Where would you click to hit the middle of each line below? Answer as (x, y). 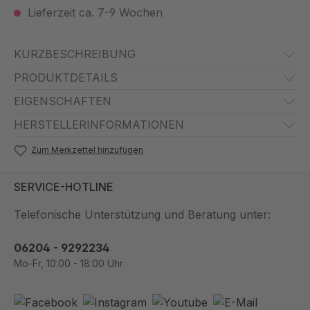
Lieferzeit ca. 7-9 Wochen (93, 13)
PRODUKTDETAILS (66, 78)
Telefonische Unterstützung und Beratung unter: (142, 215)
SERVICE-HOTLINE (64, 187)
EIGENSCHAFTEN (63, 101)
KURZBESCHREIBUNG (75, 54)
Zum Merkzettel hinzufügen (88, 150)
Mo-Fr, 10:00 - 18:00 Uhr (69, 264)
